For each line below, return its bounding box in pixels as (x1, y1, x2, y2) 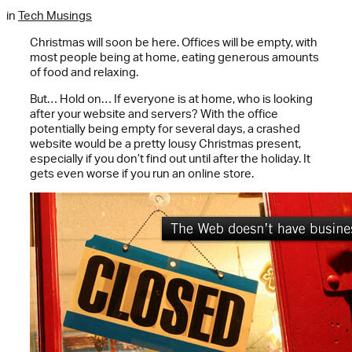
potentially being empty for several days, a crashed (30, 121, 300, 137)
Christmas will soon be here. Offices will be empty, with (30, 35, 317, 50)
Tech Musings (18, 8, 92, 24)
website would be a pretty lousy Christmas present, (30, 136, 301, 152)
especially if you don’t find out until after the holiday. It (30, 151, 310, 167)
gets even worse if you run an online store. (30, 166, 254, 181)
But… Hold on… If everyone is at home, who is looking (30, 91, 313, 107)
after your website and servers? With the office (30, 106, 278, 122)
